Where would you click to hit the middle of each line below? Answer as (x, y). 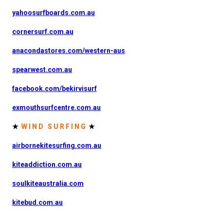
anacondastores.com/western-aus (69, 50)
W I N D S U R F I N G (54, 126)
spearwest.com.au (42, 69)
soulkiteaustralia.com (48, 183)
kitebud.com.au (37, 202)
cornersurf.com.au (43, 31)
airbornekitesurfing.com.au (57, 145)
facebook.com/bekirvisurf (54, 88)
